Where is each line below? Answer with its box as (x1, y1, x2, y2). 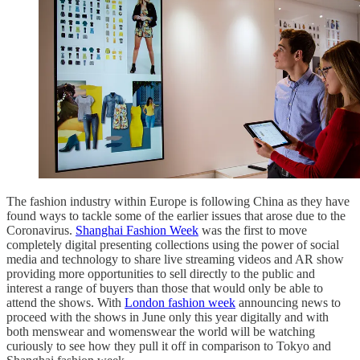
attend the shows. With (6, 295, 125, 309)
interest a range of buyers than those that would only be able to (6, 280, 323, 295)
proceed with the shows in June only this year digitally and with (6, 309, 329, 324)
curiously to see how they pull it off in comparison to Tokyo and (6, 338, 331, 353)
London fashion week (125, 295, 235, 309)
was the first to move (198, 223, 307, 237)
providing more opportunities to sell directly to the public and (6, 266, 315, 280)
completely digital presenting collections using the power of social (6, 237, 339, 252)
